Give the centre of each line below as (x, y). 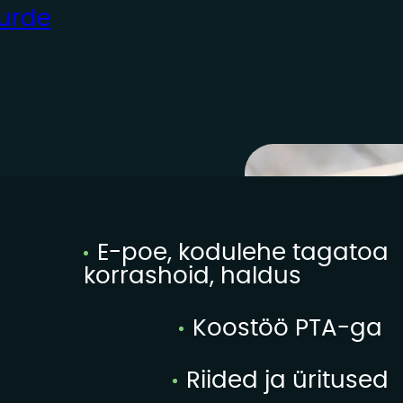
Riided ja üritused (284, 380)
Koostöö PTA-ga (284, 328)
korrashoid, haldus (193, 276)
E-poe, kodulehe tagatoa (240, 252)
